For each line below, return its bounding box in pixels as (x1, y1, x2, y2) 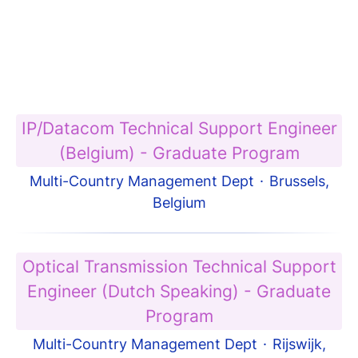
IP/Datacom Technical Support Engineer (21, 118, 337, 138)
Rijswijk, (272, 336, 326, 352)
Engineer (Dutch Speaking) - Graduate (27, 281, 331, 301)
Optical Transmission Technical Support (22, 257, 336, 276)
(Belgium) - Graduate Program (58, 143, 300, 163)
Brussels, (268, 173, 329, 189)
